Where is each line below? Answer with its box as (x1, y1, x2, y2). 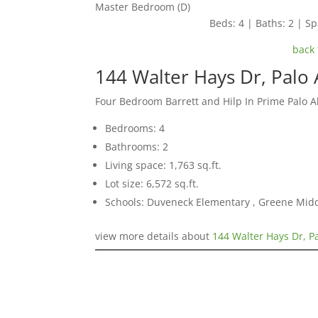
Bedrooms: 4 (105, 121, 165, 135)
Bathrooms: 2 (105, 139, 169, 153)
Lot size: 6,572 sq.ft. (105, 176, 199, 190)
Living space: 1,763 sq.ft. (105, 158, 222, 172)
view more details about (95, 229, 213, 243)
